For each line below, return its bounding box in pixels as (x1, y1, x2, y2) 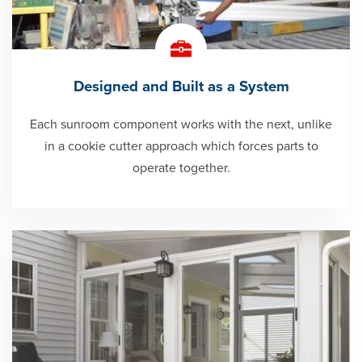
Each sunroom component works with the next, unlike (30, 116, 332, 133)
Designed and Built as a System (73, 77, 289, 95)
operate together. (132, 159, 230, 176)
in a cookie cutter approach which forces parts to (44, 137, 318, 154)
